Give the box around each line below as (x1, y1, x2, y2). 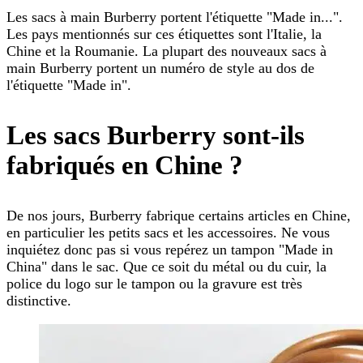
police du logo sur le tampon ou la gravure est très (6, 275, 302, 293)
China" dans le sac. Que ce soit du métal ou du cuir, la (6, 258, 327, 275)
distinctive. (6, 293, 71, 310)
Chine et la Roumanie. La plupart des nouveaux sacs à (6, 43, 327, 60)
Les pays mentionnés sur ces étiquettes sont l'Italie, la (6, 26, 322, 43)
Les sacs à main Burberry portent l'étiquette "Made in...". (6, 9, 343, 26)
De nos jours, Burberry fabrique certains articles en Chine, (6, 207, 351, 224)
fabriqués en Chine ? (6, 151, 243, 181)
